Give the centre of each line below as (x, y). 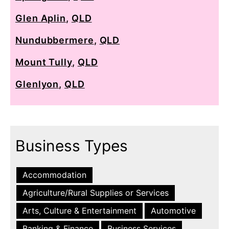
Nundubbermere (55, 40)
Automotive (173, 210)
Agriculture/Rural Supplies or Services (96, 192)
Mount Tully (44, 62)
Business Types (72, 145)
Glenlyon (37, 84)
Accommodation (54, 175)
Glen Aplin (41, 18)
